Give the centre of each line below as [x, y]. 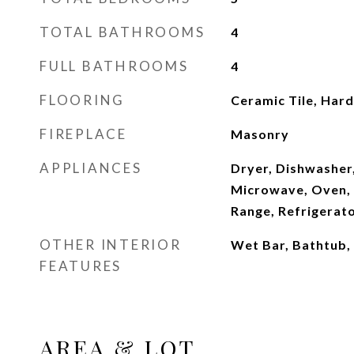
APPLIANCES [91, 168]
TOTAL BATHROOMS [122, 32]
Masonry [260, 134]
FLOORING [82, 100]
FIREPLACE [83, 134]
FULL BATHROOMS [114, 66]
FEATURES [81, 266]
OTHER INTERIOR [111, 245]
